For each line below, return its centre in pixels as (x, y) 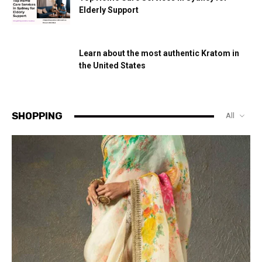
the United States (112, 66)
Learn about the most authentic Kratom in (159, 54)
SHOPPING (37, 116)
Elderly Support (109, 10)
